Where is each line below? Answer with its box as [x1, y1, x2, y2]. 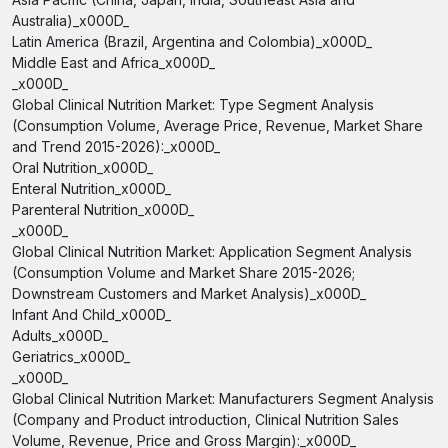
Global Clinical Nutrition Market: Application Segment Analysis [12, 243, 412, 260]
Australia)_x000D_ [12, 12, 129, 29]
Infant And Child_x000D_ [12, 306, 171, 323]
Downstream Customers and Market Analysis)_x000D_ [12, 285, 366, 302]
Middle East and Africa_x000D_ [12, 54, 215, 71]
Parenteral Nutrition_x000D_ [12, 201, 194, 218]
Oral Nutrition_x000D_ [12, 159, 153, 176]
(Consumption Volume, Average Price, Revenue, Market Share [12, 117, 423, 134]
